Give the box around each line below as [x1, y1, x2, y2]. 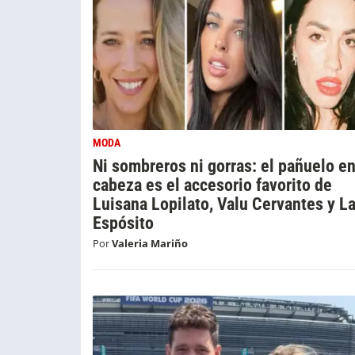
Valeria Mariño [112, 236, 188, 250]
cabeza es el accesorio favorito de [93, 174, 332, 195]
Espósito [93, 212, 154, 233]
